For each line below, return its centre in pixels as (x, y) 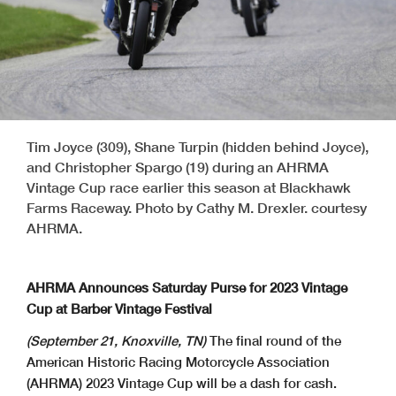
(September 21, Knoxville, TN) (118, 340)
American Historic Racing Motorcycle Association (178, 361)
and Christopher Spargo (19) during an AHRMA (178, 166)
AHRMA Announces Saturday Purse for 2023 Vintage (187, 287)
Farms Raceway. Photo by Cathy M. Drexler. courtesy (197, 207)
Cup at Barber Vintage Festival (119, 308)
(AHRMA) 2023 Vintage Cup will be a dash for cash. (182, 382)
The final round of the (275, 340)
